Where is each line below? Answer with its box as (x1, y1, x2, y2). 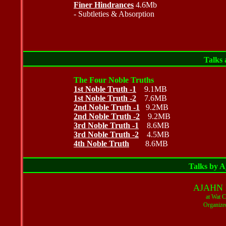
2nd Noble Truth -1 (74, 103, 140, 111)
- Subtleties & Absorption (74, 10, 154, 18)
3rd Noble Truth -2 (74, 130, 139, 139)
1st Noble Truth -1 (74, 85, 136, 93)
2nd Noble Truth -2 (74, 112, 140, 121)
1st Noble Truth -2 (74, 94, 136, 102)
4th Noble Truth (74, 139, 129, 148)
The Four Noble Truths (74, 76, 154, 84)
